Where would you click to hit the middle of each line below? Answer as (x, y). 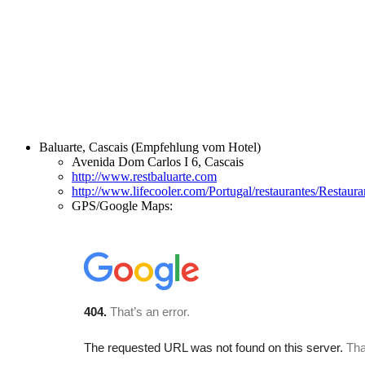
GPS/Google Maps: (122, 206)
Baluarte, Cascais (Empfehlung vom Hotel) (150, 147)
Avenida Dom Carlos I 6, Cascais (158, 162)
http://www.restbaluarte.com (144, 177)
